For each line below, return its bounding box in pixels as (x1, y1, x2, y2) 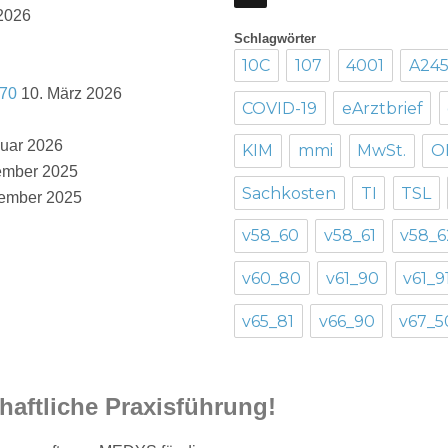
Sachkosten (242, 183, 337, 203)
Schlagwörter (234, 30, 316, 46)
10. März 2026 (21, 84, 122, 102)
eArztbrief (341, 98, 423, 118)
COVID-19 (242, 98, 318, 118)
